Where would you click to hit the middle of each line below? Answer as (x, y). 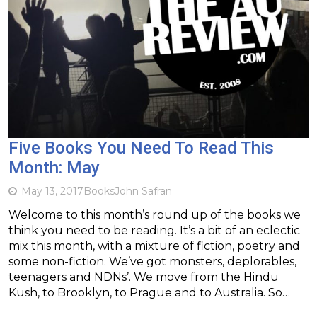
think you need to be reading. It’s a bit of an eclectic (154, 230)
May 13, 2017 (52, 191)
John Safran (143, 191)
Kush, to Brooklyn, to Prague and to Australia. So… (149, 292)
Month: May (54, 167)
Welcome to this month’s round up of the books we (155, 214)
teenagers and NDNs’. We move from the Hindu (144, 277)
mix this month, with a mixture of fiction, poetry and (154, 246)
